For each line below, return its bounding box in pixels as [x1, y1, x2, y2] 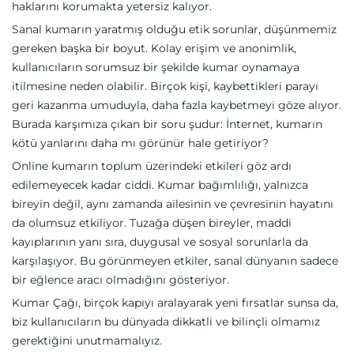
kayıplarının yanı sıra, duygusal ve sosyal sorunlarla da [12, 235, 308, 249]
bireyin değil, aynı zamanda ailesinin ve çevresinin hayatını [12, 197, 333, 211]
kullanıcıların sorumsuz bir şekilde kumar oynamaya [12, 60, 299, 74]
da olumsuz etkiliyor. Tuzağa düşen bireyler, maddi [12, 216, 292, 230]
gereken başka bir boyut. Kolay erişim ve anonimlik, [12, 41, 296, 55]
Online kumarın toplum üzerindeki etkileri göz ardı [12, 159, 292, 173]
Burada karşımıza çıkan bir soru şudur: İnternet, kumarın [12, 117, 322, 131]
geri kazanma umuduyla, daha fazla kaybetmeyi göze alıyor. [12, 98, 341, 112]
